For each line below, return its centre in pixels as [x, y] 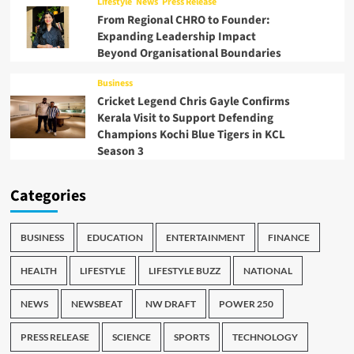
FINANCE [288, 238]
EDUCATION [115, 238]
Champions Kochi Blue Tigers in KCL [191, 135]
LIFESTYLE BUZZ [184, 271]
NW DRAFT [170, 304]
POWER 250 [246, 304]
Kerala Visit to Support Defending [185, 119]
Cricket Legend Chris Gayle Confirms [193, 102]
